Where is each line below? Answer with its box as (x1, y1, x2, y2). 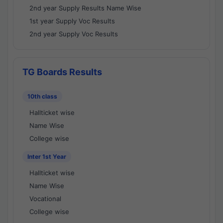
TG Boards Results (22, 67, 102, 77)
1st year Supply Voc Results (29, 17, 115, 25)
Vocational (29, 195, 61, 203)
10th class (27, 93, 57, 100)
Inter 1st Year (27, 153, 66, 160)
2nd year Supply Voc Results (29, 30, 118, 38)
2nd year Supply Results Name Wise (29, 4, 141, 12)
